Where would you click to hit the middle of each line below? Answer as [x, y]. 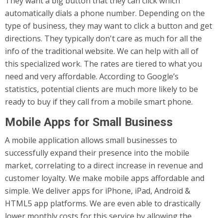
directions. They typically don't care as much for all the [103, 38]
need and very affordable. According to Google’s [92, 76]
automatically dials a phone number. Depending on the [105, 13]
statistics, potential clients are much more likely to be [101, 89]
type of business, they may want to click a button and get [109, 26]
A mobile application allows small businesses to [91, 140]
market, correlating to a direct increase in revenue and [104, 165]
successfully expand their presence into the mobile [97, 153]
